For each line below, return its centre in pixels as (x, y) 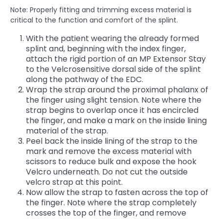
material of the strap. (67, 131)
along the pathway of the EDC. (85, 79)
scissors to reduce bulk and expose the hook (111, 161)
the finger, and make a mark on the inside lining (116, 120)
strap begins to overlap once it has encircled (112, 110)
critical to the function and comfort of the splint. (94, 20)
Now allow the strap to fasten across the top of (117, 192)
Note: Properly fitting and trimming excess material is (101, 10)
